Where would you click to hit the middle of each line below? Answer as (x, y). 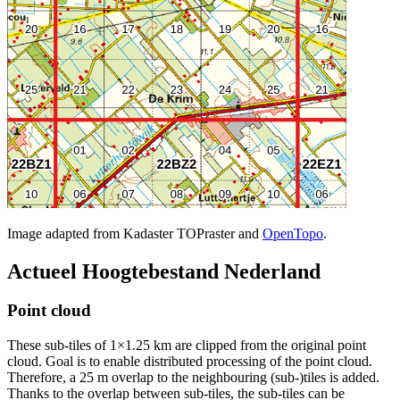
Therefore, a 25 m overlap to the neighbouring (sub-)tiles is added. (193, 378)
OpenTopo (293, 233)
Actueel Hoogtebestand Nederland (164, 271)
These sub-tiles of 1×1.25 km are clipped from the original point (187, 346)
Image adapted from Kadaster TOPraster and (135, 233)
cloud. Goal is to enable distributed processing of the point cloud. (190, 362)
